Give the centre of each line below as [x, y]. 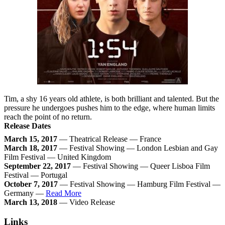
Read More [64, 193]
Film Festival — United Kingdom [58, 157]
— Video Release [86, 202]
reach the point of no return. [48, 117]
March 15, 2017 [31, 139]
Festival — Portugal [36, 175]
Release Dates [27, 126]
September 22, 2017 [37, 166]
